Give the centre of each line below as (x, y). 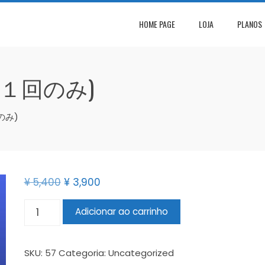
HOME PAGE (157, 24)
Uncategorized (141, 253)
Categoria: (83, 253)
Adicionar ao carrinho (122, 212)
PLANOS (249, 24)
